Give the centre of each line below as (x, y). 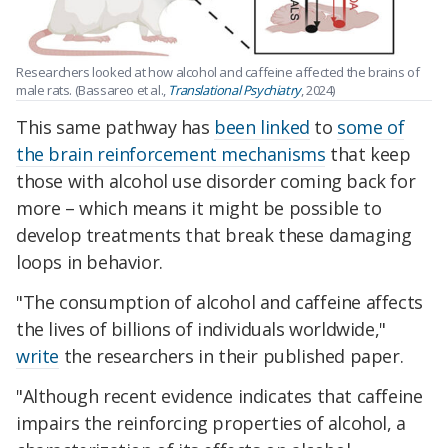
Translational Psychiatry (234, 89)
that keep (368, 154)
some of (371, 127)
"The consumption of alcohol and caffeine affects (219, 302)
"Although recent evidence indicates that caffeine (219, 395)
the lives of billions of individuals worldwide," (201, 329)
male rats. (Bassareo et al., (92, 89)
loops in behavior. (89, 262)
